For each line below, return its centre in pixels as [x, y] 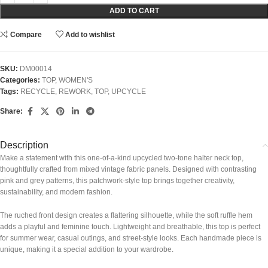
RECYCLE [38, 91]
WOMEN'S [76, 80]
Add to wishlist [90, 34]
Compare [26, 34]
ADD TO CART [134, 10]
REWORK [75, 91]
